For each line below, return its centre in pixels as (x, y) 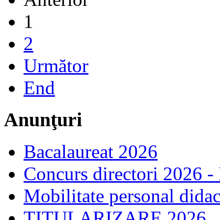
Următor (56, 66)
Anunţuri (43, 119)
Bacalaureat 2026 (91, 151)
